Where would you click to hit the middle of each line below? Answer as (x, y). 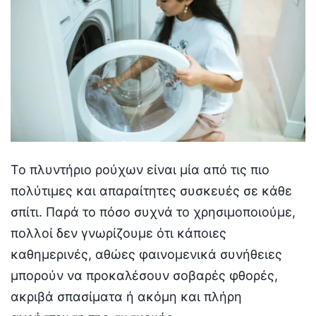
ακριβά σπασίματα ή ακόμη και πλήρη (126, 296)
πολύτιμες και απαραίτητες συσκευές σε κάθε (151, 190)
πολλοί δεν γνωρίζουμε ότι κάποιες (119, 233)
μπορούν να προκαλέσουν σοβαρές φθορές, (144, 275)
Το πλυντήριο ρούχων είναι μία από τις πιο (140, 169)
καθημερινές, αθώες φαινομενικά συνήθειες (146, 254)
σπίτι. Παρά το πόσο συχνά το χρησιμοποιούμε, (153, 212)
